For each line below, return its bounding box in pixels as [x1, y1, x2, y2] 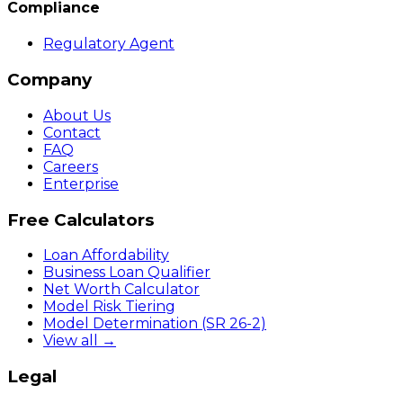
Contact [43, 123, 101, 141]
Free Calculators [7, 209, 154, 230]
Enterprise [43, 175, 119, 193]
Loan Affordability [43, 246, 169, 264]
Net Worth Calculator [43, 281, 200, 299]
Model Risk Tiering [43, 298, 175, 316]
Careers [43, 157, 98, 175]
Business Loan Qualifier [43, 264, 210, 282]
